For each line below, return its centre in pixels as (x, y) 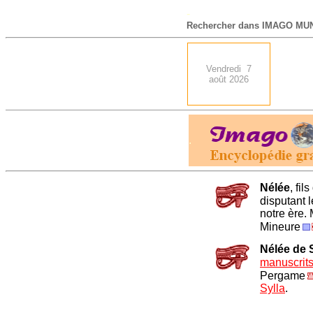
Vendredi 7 (229, 69)
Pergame (283, 276)
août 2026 (229, 79)
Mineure (280, 227)
